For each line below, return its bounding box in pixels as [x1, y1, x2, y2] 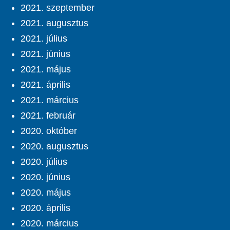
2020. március [21, 218, 79, 229]
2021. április [21, 80, 70, 90]
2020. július [21, 157, 67, 167]
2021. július [21, 33, 67, 44]
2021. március [21, 95, 79, 106]
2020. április [21, 203, 70, 214]
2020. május [21, 187, 71, 198]
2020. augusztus [21, 141, 88, 152]
